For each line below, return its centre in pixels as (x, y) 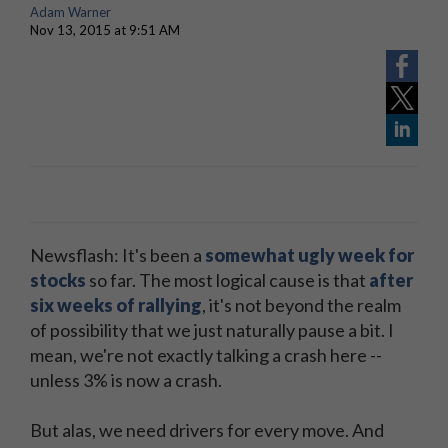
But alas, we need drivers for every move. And (207, 430)
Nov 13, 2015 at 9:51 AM (105, 30)
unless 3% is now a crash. (126, 380)
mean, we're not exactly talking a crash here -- (206, 355)
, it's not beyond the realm (301, 305)
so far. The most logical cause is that (227, 280)
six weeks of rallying (116, 305)
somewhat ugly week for (309, 255)
